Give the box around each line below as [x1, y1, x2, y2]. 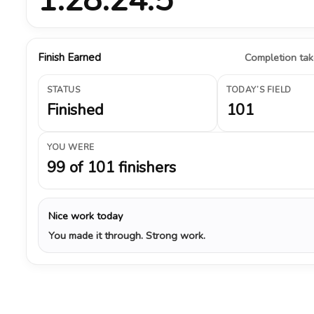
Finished [47, 100, 104, 121]
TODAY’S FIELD [226, 84, 292, 95]
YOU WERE [47, 142, 95, 153]
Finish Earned [38, 50, 101, 64]
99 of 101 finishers [47, 157, 176, 178]
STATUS [47, 84, 81, 95]
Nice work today [48, 209, 123, 223]
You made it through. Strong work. [48, 228, 205, 243]
